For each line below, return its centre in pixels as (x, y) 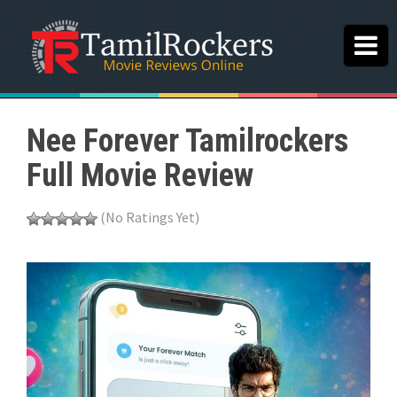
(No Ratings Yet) (148, 217)
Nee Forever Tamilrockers (187, 141)
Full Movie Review (140, 175)
